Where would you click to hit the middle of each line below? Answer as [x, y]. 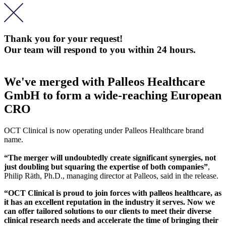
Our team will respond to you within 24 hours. [100, 50]
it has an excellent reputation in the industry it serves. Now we [109, 202]
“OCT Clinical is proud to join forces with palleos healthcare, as [113, 193]
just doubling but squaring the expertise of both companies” [106, 167]
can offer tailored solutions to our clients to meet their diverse [108, 211]
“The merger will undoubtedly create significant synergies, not [110, 158]
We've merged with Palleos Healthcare [105, 82]
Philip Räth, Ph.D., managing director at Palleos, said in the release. [111, 176]
